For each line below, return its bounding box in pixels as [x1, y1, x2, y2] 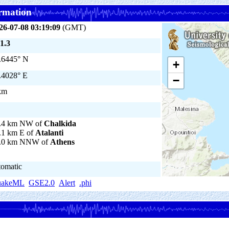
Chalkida [44, 119, 76, 128]
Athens [50, 138, 75, 146]
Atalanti [35, 128, 63, 137]
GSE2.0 [29, 178, 55, 187]
